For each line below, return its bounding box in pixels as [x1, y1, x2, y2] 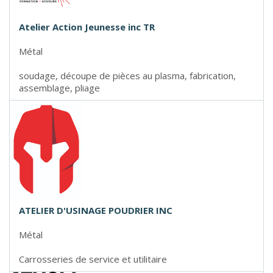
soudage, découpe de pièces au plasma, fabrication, [19, 69, 236, 82]
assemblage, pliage [19, 82, 100, 94]
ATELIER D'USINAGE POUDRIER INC [19, 204, 172, 217]
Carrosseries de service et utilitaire [19, 253, 167, 266]
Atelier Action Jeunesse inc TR [19, 21, 155, 34]
